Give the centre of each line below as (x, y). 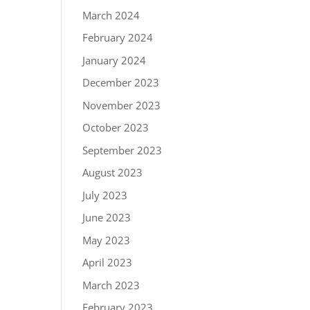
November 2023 (122, 105)
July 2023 (105, 195)
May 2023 (107, 240)
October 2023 (116, 128)
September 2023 (122, 150)
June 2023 (107, 218)
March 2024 (111, 15)
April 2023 (108, 263)
